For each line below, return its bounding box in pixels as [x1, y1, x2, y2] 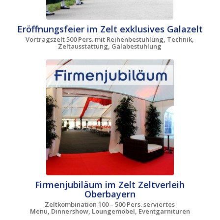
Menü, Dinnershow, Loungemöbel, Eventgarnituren [29, 207, 190, 216]
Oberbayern [84, 188, 136, 200]
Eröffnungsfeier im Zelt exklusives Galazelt [17, 23, 203, 35]
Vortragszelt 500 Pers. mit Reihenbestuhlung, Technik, [26, 35, 194, 44]
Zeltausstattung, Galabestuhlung [58, 42, 162, 51]
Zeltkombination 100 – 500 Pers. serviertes [45, 200, 175, 209]
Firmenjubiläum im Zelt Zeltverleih [35, 179, 185, 191]
